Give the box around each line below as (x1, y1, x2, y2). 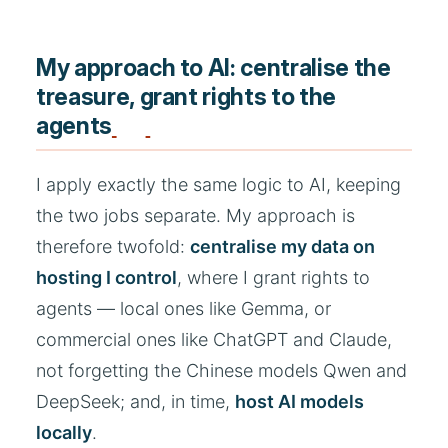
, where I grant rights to (177, 267, 370, 289)
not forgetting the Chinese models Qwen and (36, 360, 407, 382)
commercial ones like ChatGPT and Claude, (36, 329, 392, 351)
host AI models (235, 391, 364, 413)
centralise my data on (190, 236, 375, 258)
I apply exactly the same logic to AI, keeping (36, 174, 401, 196)
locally (36, 422, 92, 444)
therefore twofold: (36, 236, 190, 258)
